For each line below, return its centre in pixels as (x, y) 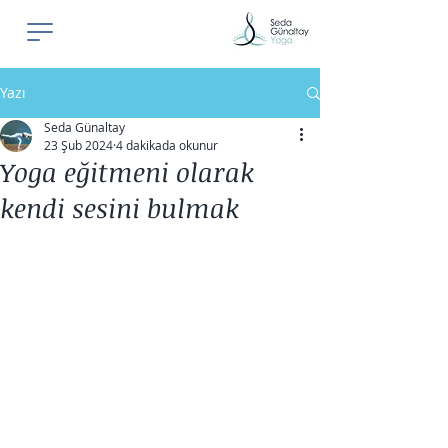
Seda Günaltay (84, 127)
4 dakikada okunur (167, 145)
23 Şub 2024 (78, 145)
